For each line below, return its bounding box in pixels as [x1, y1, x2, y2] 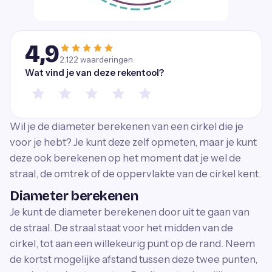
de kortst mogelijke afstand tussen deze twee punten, [10, 253, 257, 265]
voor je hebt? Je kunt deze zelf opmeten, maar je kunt [10, 136, 257, 148]
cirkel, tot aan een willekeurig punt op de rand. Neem [10, 237, 255, 250]
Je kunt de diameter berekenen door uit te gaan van [10, 206, 250, 218]
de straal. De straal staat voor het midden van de [10, 222, 233, 234]
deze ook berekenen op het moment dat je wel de [10, 152, 241, 164]
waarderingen [78, 54, 133, 64]
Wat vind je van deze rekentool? [25, 67, 164, 78]
